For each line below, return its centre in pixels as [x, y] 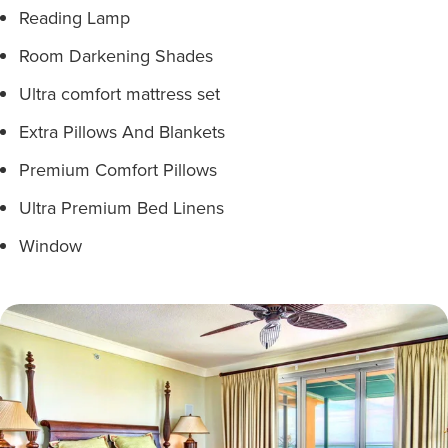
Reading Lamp [74, 17]
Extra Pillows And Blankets [122, 131]
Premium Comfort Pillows [118, 169]
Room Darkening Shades [116, 55]
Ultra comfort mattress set [119, 93]
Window [50, 245]
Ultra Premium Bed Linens [121, 207]
